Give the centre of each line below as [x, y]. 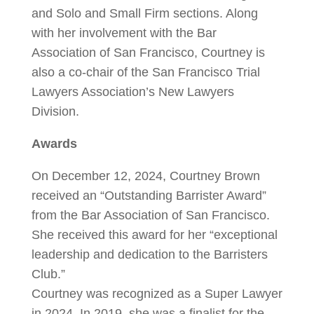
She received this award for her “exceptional [154, 235]
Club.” [48, 274]
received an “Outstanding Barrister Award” [149, 196]
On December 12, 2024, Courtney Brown [145, 176]
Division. [55, 111]
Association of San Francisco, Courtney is [148, 53]
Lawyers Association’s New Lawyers [132, 92]
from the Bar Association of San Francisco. [150, 215]
